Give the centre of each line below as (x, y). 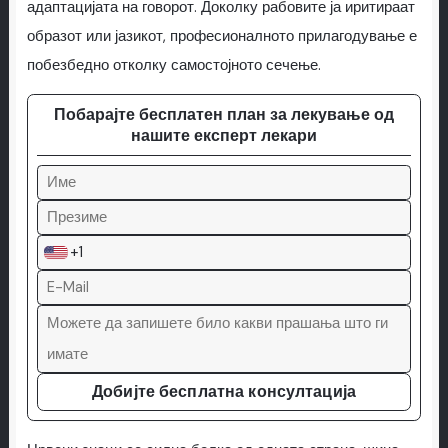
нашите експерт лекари (224, 136)
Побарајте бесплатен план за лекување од (224, 115)
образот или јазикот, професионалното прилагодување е (221, 36)
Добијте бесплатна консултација (224, 392)
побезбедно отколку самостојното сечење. (173, 65)
